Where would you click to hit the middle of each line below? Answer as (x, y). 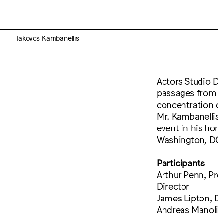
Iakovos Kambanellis (48, 38)
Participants (181, 163)
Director (173, 186)
